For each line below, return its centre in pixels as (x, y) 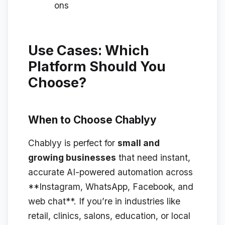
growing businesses (72, 157)
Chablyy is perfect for (73, 143)
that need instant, (153, 157)
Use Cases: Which (89, 51)
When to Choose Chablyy (92, 120)
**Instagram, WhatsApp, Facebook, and (111, 186)
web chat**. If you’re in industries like (104, 201)
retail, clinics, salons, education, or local (109, 215)
